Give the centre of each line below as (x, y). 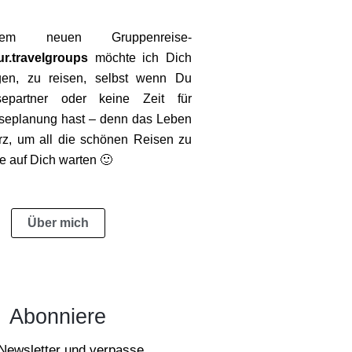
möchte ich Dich (140, 57)
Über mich (58, 222)
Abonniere (58, 316)
